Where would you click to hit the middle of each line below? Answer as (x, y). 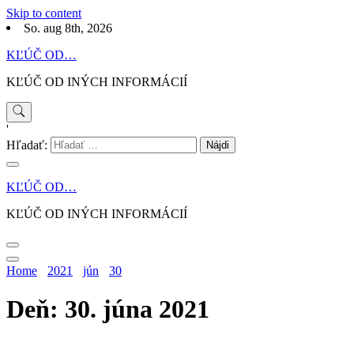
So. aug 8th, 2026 (68, 28)
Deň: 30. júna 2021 (108, 309)
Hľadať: (27, 145)
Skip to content (44, 13)
